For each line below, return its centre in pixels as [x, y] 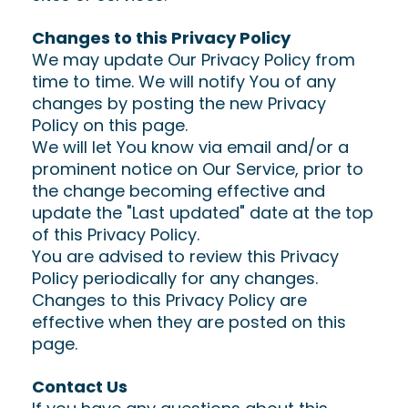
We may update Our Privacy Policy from [194, 60]
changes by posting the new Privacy [179, 103]
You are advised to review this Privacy [185, 256]
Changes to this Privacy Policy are [169, 300]
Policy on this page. [110, 125]
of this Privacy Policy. [116, 235]
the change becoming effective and [178, 191]
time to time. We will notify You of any [184, 82]
